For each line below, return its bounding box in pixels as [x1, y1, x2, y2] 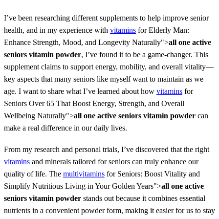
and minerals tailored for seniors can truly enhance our [30, 157, 198, 166]
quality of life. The [4, 170, 63, 178]
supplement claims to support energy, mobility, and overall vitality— [4, 62, 214, 71]
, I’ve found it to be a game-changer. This [81, 50, 208, 59]
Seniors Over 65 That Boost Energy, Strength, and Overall [4, 99, 184, 108]
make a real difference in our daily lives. [4, 123, 127, 132]
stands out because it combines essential [81, 194, 205, 203]
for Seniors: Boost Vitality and [105, 170, 200, 178]
